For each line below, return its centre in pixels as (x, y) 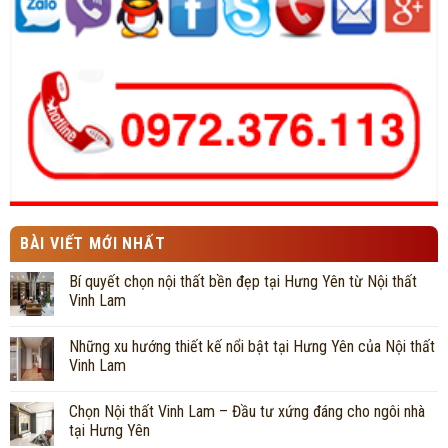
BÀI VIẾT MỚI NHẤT (92, 244)
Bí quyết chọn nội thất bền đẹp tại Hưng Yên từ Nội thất (242, 282)
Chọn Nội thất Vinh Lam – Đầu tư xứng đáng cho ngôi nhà (246, 412)
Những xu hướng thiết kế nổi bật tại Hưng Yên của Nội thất (251, 347)
